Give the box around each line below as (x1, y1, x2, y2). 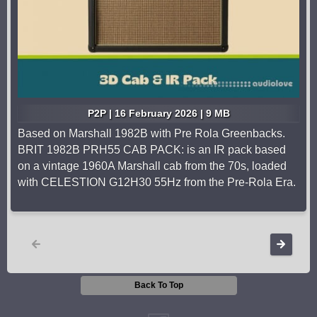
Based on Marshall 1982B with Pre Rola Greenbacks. (18, 127, 285, 140)
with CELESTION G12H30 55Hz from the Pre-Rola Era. (18, 176, 296, 189)
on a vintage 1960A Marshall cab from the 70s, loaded (18, 160, 287, 173)
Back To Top (134, 280, 183, 291)
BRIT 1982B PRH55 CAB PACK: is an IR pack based (18, 144, 286, 156)
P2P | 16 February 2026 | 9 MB (87, 108, 230, 120)
